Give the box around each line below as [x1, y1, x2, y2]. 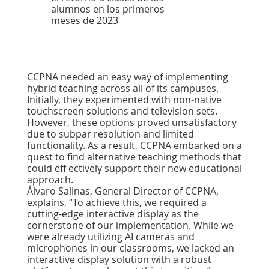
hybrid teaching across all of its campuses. [27, 82, 219, 95]
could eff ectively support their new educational [27, 162, 242, 175]
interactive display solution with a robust [27, 253, 211, 266]
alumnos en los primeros [51, 2, 165, 16]
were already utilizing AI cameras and [27, 230, 195, 243]
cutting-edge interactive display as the [27, 207, 199, 220]
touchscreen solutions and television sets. [27, 104, 217, 118]
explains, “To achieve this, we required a [27, 196, 207, 209]
